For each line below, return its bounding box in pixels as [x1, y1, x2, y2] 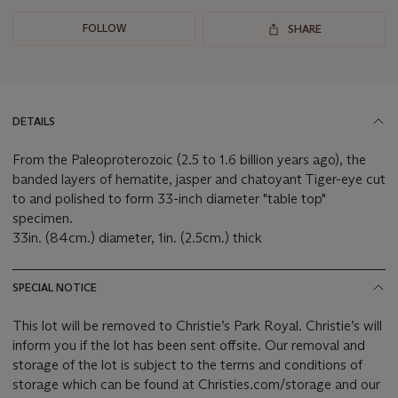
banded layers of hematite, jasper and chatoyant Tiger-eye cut [12, 171, 386, 188]
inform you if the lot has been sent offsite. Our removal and [12, 337, 265, 354]
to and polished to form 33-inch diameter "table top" [12, 190, 326, 208]
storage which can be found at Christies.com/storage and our [12, 376, 380, 394]
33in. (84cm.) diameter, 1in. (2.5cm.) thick [12, 229, 262, 247]
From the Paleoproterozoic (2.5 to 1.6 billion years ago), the [12, 151, 366, 169]
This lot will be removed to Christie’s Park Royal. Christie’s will [12, 317, 382, 335]
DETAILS [12, 115, 55, 129]
